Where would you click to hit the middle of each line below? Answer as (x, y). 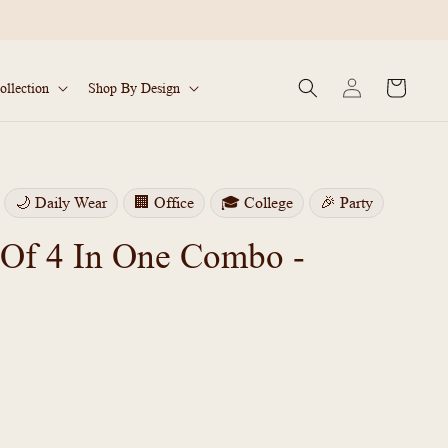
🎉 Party (346, 202)
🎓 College (257, 202)
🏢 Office (164, 202)
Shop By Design (134, 88)
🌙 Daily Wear (61, 202)
